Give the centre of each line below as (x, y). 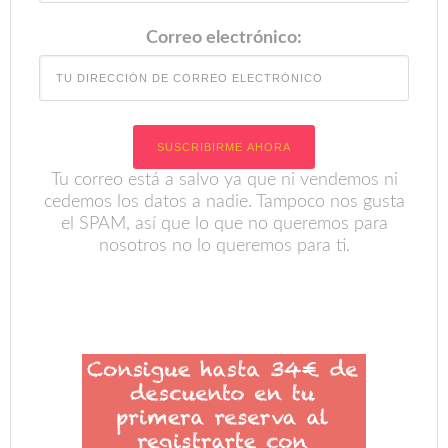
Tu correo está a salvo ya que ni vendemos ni (224, 138)
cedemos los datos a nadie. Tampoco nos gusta (224, 160)
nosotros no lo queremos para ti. (224, 204)
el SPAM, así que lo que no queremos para (224, 182)
